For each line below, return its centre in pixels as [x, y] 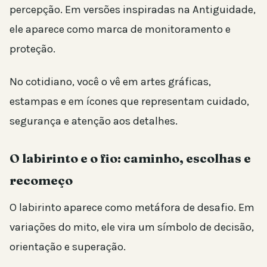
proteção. [32, 49]
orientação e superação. [68, 246]
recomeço [41, 180]
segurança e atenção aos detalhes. [94, 121]
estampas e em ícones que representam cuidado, [129, 101]
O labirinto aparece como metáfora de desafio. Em [132, 207]
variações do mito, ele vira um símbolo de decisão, [132, 227]
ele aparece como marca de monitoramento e [120, 29]
